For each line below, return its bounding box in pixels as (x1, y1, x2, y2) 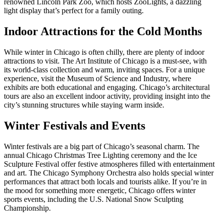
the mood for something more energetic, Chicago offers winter (4, 186, 196, 195)
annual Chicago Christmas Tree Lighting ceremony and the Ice (4, 151, 197, 160)
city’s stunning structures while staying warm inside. (4, 101, 164, 109)
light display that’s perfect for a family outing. (4, 6, 144, 15)
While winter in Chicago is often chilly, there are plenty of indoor (4, 48, 204, 57)
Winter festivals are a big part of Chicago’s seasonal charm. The (4, 142, 199, 151)
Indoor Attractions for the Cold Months (4, 25, 202, 38)
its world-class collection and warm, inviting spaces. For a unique (4, 66, 205, 74)
